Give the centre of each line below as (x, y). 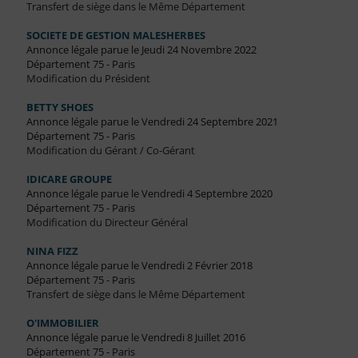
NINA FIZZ (52, 251)
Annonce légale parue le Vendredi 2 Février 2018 (139, 266)
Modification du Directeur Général (107, 223)
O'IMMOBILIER (62, 323)
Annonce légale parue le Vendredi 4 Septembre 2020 (149, 194)
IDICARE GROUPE (69, 179)
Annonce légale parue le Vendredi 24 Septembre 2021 (152, 122)
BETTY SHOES (60, 107)
